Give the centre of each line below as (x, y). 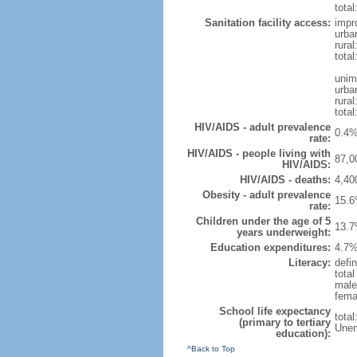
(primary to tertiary (284, 322)
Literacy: (309, 263)
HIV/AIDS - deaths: (285, 180)
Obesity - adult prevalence (266, 195)
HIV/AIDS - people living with (259, 153)
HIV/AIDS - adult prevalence (262, 127)
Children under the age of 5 (263, 221)
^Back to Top (211, 349)
